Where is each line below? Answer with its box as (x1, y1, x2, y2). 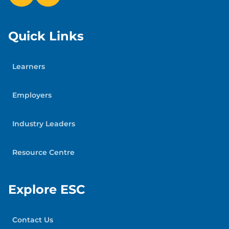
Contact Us (12, 215, 53, 225)
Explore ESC (8, 182, 85, 197)
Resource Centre (12, 148, 75, 157)
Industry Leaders (12, 119, 75, 129)
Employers (12, 90, 52, 100)
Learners (12, 62, 45, 72)
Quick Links (8, 29, 84, 44)
